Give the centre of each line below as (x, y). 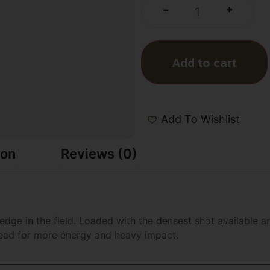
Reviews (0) (99, 153)
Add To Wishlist (200, 119)
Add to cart (204, 62)
